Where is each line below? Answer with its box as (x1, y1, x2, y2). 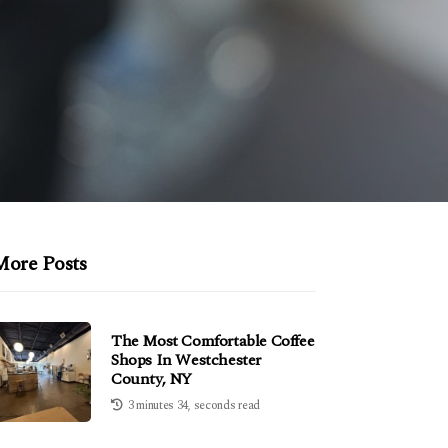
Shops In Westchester (111, 347, 261, 372)
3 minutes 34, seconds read (127, 395, 260, 415)
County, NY (111, 366, 192, 391)
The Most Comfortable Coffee (111, 328, 315, 353)
